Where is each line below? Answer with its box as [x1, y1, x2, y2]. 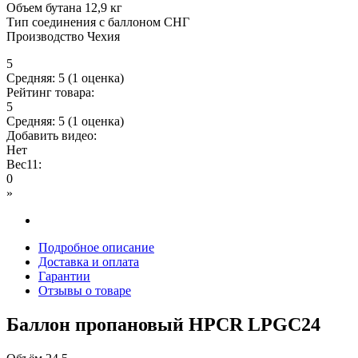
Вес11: [6, 157, 45, 172]
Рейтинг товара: [6, 86, 97, 100]
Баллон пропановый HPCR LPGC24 [6, 314, 320, 336]
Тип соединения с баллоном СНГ [6, 15, 189, 30]
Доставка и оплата [38, 255, 139, 269]
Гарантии [38, 269, 90, 284]
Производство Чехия [6, 30, 120, 44]
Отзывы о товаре [38, 284, 131, 298]
